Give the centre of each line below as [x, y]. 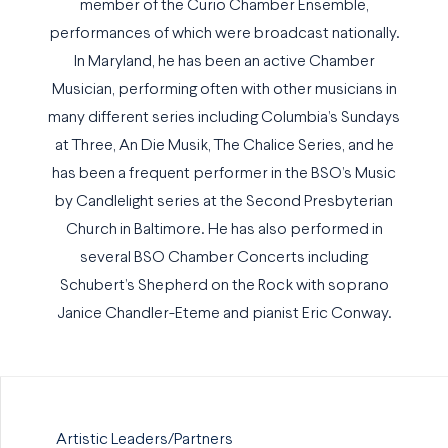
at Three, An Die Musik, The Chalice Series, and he [224, 145]
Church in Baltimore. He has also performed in [224, 229]
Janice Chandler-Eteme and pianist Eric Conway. [224, 313]
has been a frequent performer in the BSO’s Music [224, 173]
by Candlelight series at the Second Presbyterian [224, 201]
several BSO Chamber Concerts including [224, 257]
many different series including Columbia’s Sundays [224, 117]
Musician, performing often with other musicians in [224, 89]
